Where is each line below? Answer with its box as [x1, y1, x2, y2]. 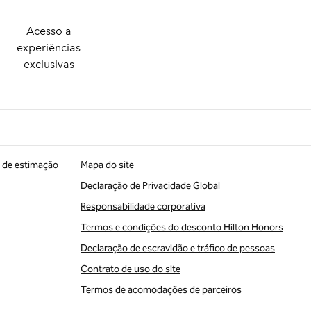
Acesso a [26, 24, 72, 37]
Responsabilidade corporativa [81, 201, 205, 212]
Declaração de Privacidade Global [81, 180, 220, 192]
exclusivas [23, 58, 74, 71]
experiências [17, 41, 81, 54]
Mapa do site [81, 159, 134, 171]
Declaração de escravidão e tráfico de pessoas [81, 242, 275, 254]
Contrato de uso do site [81, 263, 180, 275]
